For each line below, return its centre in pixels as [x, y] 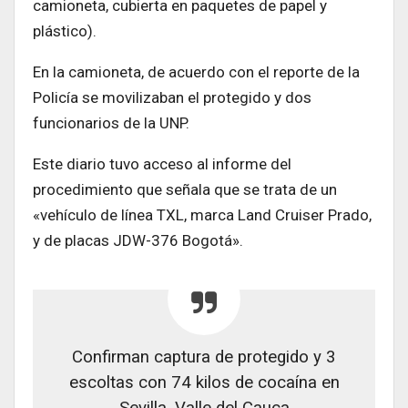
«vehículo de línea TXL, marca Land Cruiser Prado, [202, 214]
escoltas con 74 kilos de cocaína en [204, 382]
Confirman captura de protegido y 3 [204, 357]
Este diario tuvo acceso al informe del [162, 163]
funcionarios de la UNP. [111, 122]
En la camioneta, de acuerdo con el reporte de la [196, 71]
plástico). [65, 31]
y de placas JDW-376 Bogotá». [138, 240]
